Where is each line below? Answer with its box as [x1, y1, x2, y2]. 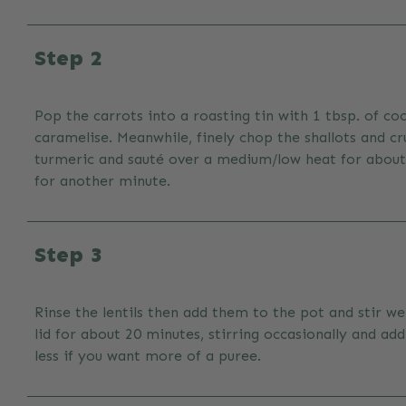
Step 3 [34, 241, 102, 267]
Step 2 [34, 44, 102, 71]
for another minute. [34, 172, 170, 189]
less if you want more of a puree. [34, 347, 261, 364]
